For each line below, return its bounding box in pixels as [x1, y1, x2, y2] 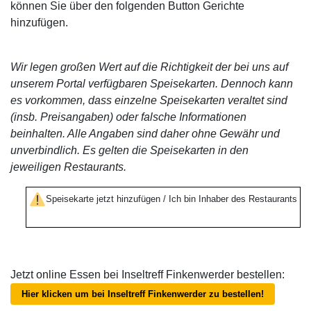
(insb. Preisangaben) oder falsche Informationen [10, 111, 246, 123]
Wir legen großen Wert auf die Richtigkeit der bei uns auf [10, 61, 288, 73]
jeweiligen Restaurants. [10, 161, 126, 173]
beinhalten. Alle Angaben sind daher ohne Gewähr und [10, 128, 280, 140]
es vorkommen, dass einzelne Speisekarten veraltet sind [10, 94, 287, 106]
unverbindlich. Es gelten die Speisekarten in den [10, 144, 249, 156]
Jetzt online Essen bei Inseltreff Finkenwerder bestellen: [10, 269, 285, 281]
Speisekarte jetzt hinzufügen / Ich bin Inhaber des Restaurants [45, 194, 297, 205]
